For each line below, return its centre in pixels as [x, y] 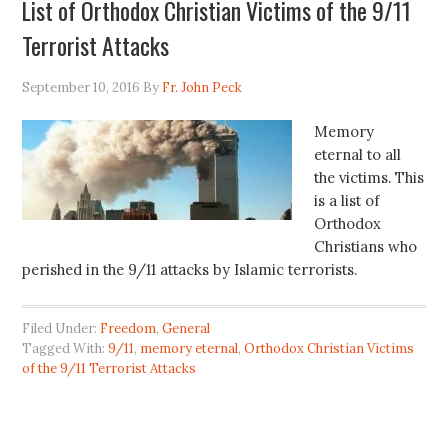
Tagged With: [65, 349]
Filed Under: [61, 329]
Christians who [366, 247]
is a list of [347, 201]
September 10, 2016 [81, 88]
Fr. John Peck [202, 88]
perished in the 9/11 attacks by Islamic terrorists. [192, 270]
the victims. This [369, 178]
